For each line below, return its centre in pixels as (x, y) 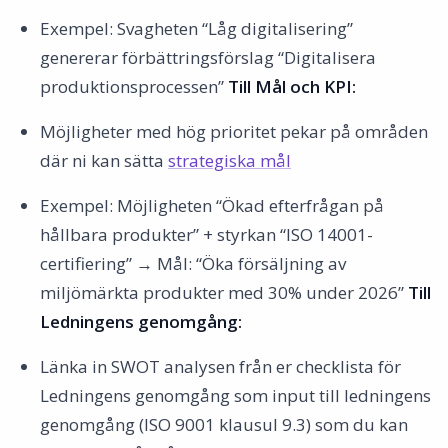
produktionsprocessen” (134, 86)
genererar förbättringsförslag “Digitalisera (208, 57)
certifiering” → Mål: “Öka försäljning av (193, 263)
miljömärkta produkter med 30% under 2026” (224, 292)
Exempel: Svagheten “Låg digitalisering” (196, 28)
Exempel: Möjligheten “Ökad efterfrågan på (212, 205)
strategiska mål (229, 160)
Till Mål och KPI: (292, 86)
